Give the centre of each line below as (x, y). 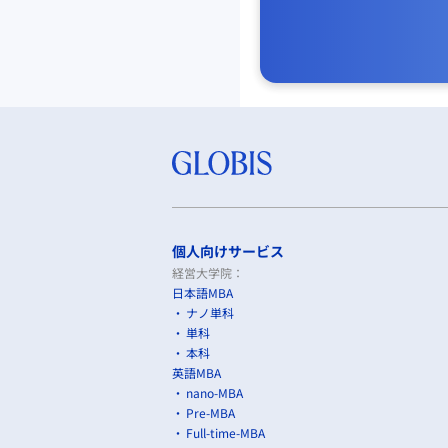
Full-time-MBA (225, 432)
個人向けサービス (228, 250)
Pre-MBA (210, 412)
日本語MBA (202, 292)
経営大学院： (208, 272)
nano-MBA (214, 392)
